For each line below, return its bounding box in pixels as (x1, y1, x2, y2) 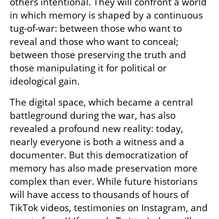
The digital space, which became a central (10, 96, 193, 109)
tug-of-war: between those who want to (10, 22, 182, 35)
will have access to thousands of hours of (10, 188, 189, 201)
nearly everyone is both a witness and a (10, 135, 184, 149)
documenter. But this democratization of (10, 149, 188, 162)
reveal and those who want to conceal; (10, 35, 178, 48)
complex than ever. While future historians (10, 175, 197, 188)
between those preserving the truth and (10, 48, 186, 62)
